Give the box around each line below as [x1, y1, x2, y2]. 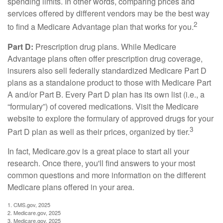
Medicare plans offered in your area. [7, 181, 134, 193]
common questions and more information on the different [7, 169, 206, 181]
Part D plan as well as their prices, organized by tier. [7, 125, 190, 137]
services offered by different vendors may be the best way [7, 7, 210, 19]
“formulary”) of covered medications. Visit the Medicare [7, 100, 199, 112]
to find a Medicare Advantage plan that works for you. [7, 21, 194, 33]
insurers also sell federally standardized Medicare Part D [7, 64, 207, 76]
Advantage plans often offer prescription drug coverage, [7, 52, 203, 64]
